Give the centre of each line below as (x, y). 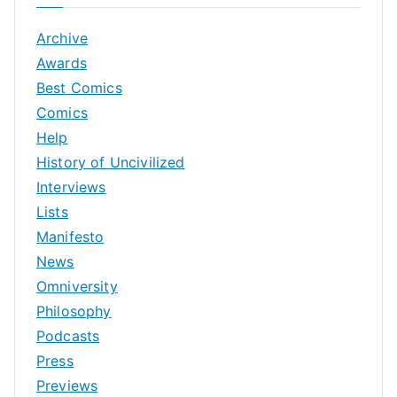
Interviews (71, 187)
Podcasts (68, 335)
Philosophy (74, 311)
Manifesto (70, 236)
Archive (62, 38)
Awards (62, 62)
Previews (67, 385)
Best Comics (79, 87)
